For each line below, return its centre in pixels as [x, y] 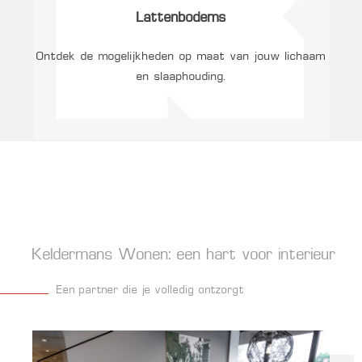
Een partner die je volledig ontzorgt [150, 291]
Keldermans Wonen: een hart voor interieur [184, 256]
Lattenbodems [181, 19]
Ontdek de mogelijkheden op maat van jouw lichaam [181, 56]
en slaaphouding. [181, 76]
